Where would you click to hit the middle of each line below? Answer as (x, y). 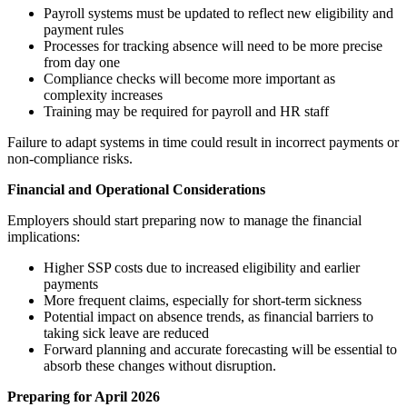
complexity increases (103, 94)
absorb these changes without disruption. (160, 365)
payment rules (84, 29)
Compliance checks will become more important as (189, 78)
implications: (44, 236)
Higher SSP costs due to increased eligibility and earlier (202, 267)
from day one (82, 62)
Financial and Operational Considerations (136, 189)
